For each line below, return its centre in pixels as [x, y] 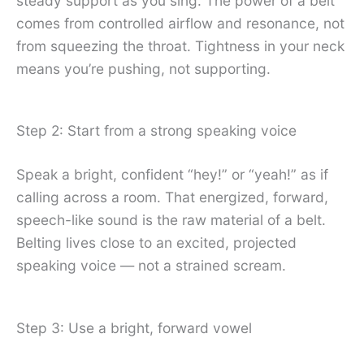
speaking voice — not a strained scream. [151, 266]
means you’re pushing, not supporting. [143, 68]
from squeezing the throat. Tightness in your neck [180, 45]
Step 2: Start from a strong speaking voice [156, 131]
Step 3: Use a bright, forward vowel [134, 327]
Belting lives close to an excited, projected [156, 243]
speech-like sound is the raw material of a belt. [171, 220]
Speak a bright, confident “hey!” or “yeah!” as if [172, 175]
